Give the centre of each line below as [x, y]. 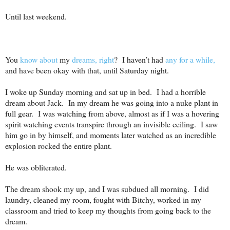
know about [39, 60]
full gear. [19, 113]
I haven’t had [144, 60]
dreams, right [92, 60]
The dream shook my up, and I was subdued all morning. [97, 189]
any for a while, [190, 60]
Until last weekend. [36, 16]
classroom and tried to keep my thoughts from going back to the [108, 210]
